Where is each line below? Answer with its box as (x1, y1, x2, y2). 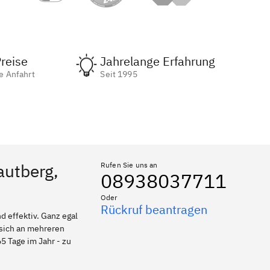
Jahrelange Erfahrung (100, 53, 216, 69)
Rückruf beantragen (101, 201, 207, 218)
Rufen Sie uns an (101, 160, 158, 169)
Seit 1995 (100, 69, 137, 80)
